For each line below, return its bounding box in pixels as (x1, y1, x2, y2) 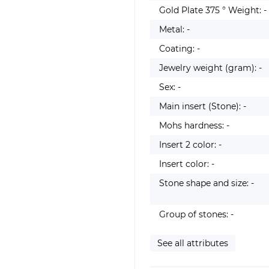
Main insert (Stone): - (159, 101, 246, 112)
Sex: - (159, 82, 181, 92)
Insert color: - (159, 159, 214, 169)
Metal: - (159, 24, 190, 35)
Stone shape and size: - (159, 178, 254, 189)
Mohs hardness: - (159, 120, 229, 131)
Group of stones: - (159, 209, 234, 220)
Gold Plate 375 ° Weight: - (159, 5, 267, 16)
